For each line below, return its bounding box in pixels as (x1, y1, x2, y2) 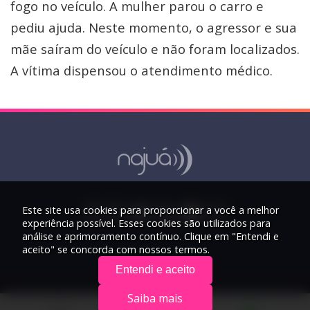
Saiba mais (127, 290, 183, 306)
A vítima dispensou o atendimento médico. (10, 61, 273, 79)
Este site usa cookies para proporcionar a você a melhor (22, 203, 279, 217)
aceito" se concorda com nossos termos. (22, 243, 210, 257)
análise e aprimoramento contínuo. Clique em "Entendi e (22, 230, 279, 244)
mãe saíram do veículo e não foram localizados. (10, 39, 300, 57)
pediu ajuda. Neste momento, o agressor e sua (10, 18, 297, 36)
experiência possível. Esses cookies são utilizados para (22, 217, 271, 230)
